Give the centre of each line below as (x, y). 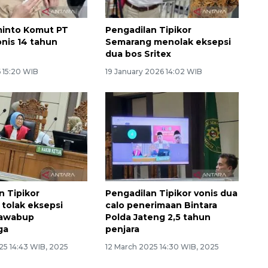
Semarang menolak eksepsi (168, 42)
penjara (122, 229)
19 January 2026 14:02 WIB (153, 72)
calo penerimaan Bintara (161, 205)
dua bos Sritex (138, 54)
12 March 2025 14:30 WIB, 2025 (162, 246)
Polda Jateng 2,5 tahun (158, 217)
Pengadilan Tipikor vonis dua (171, 193)
